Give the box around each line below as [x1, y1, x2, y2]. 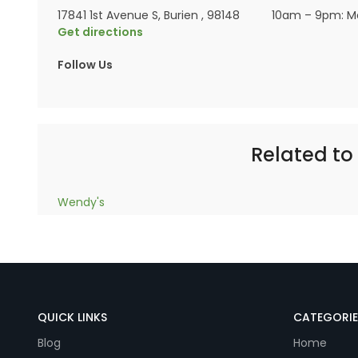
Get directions [58, 24, 143, 40]
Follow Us [58, 57, 113, 73]
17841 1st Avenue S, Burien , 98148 [58, 7, 240, 23]
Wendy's [58, 194, 105, 210]
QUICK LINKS [38, 309, 107, 325]
